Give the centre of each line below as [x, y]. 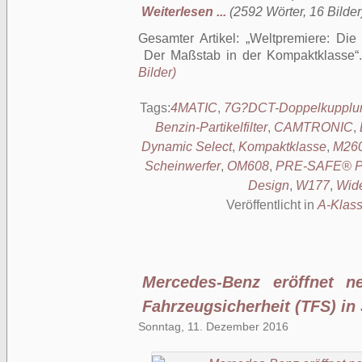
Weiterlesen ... [184, 12]
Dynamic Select [186, 147]
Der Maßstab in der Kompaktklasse [246, 55]
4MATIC [194, 108]
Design [268, 185]
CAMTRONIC [314, 127]
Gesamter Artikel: [192, 38]
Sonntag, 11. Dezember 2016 [213, 326]
